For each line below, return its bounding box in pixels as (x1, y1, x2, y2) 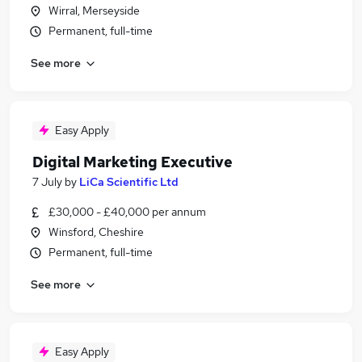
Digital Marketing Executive (32, 153, 233, 171)
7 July (32, 175, 62, 189)
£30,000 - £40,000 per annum (48, 204, 206, 219)
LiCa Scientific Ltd (79, 175, 179, 189)
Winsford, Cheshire (48, 225, 144, 239)
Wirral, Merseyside (48, 3, 140, 18)
